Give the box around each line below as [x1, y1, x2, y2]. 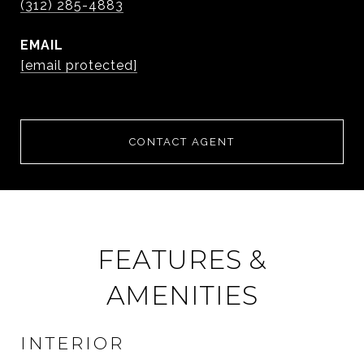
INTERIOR [20, 333, 124, 353]
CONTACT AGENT [129, 136, 235, 148]
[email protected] [20, 58, 137, 73]
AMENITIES [106, 279, 258, 311]
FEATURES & [97, 244, 266, 275]
